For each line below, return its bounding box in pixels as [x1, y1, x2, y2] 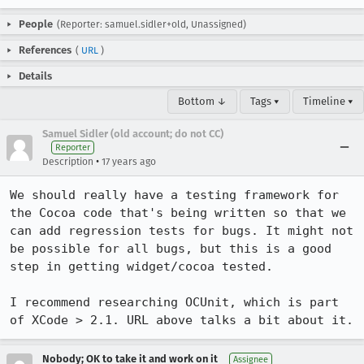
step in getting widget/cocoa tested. [10, 259, 273, 274]
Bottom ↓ [178, 95, 227, 107]
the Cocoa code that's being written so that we [10, 206, 346, 220]
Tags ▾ [250, 95, 279, 107]
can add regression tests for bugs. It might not [10, 223, 353, 238]
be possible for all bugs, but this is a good [10, 241, 331, 256]
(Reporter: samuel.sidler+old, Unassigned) [57, 19, 246, 30]
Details [19, 70, 52, 82]
